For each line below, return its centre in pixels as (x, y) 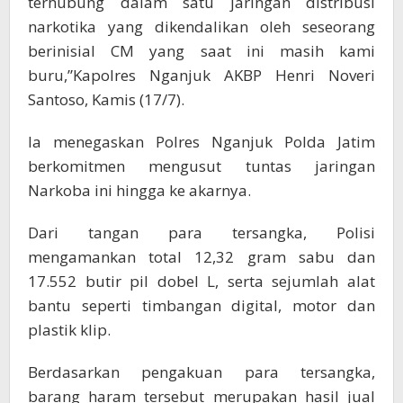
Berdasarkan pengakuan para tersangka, (201, 372)
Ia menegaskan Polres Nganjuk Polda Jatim (201, 142)
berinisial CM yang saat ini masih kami (201, 51)
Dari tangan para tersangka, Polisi (201, 233)
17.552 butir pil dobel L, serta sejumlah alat (201, 282)
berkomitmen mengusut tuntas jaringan (201, 166)
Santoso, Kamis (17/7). (106, 100)
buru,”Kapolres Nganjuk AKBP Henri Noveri (201, 76)
